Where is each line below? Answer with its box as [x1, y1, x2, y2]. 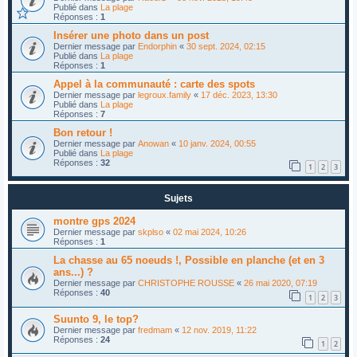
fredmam [138, 324, 172, 335]
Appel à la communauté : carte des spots [53, 77, 255, 90]
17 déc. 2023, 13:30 [201, 89, 277, 100]
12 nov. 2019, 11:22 [182, 324, 257, 335]
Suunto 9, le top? [53, 312, 139, 325]
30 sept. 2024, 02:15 [186, 41, 265, 51]
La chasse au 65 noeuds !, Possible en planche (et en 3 [53, 254, 324, 267]
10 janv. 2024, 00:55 [178, 138, 256, 148]
